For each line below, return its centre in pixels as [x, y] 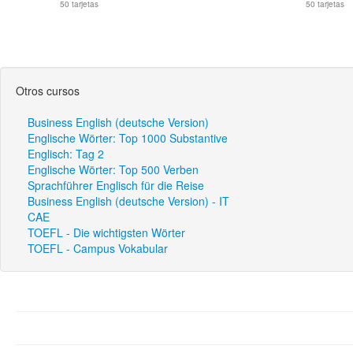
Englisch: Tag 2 [66, 154]
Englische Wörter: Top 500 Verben [113, 169]
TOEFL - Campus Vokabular [98, 248]
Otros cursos [48, 91]
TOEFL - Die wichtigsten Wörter [106, 232]
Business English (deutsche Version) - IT [128, 201]
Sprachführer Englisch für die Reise [116, 185]
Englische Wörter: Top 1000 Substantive [128, 138]
